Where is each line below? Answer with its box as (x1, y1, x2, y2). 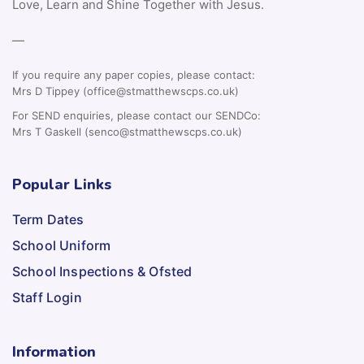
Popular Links (12, 175, 111, 195)
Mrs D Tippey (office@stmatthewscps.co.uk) (12, 84, 239, 98)
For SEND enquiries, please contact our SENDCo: (12, 109, 261, 123)
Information (12, 342, 96, 362)
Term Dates (12, 211, 84, 228)
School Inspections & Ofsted (12, 263, 193, 280)
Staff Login (12, 289, 82, 306)
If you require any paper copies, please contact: (12, 68, 255, 82)
